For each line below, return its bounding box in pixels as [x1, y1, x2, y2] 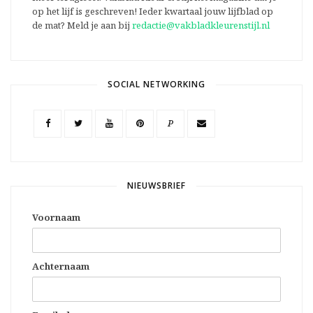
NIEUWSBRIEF [127, 179, 186, 191]
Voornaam [32, 210, 80, 224]
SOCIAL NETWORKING [108, 78, 205, 90]
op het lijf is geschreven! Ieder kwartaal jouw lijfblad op [32, 4, 273, 17]
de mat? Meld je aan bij [32, 18, 132, 31]
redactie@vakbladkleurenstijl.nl [132, 18, 270, 31]
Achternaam [32, 259, 89, 272]
